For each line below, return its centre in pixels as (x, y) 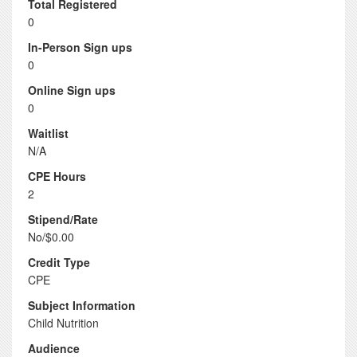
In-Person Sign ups (80, 47)
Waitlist (48, 133)
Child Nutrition (63, 323)
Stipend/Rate (63, 219)
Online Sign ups (72, 90)
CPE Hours (57, 176)
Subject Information (82, 305)
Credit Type (59, 262)
